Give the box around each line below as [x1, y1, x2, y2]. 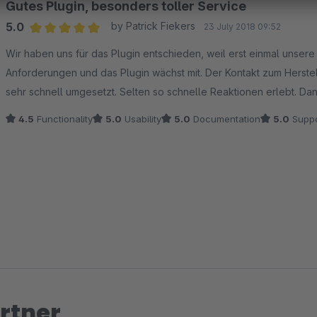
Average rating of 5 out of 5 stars [29, 38, 197, 52]
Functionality [34, 113, 93, 125]
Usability [122, 113, 161, 125]
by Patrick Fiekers [110, 20, 195, 32]
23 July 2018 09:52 [203, 21, 281, 32]
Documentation [190, 113, 260, 125]
